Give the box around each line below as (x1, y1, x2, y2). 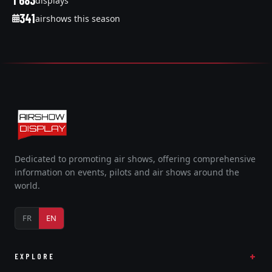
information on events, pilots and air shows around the (15, 166, 239, 178)
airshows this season (35, 12, 120, 24)
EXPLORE (15, 251, 55, 261)
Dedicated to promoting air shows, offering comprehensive (15, 153, 256, 165)
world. (15, 180, 40, 191)
